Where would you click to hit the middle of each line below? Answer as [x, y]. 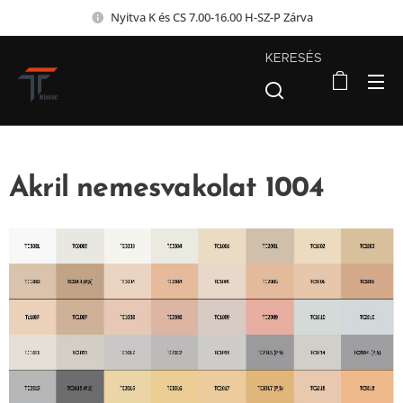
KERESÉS [294, 58]
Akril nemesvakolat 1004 [167, 189]
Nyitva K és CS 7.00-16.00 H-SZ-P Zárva [211, 17]
